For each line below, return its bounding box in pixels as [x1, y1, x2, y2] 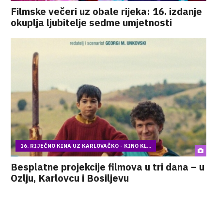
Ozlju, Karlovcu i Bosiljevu [11, 171, 129, 185]
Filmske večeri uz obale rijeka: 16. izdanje [11, 5, 202, 18]
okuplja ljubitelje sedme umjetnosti [11, 16, 172, 29]
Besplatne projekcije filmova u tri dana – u [11, 160, 205, 173]
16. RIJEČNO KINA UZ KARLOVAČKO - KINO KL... [20, 142, 152, 149]
